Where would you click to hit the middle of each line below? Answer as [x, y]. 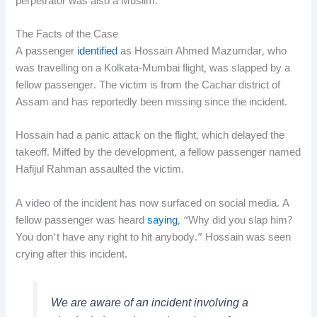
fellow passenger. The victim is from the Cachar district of [148, 86]
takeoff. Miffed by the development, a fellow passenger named [158, 154]
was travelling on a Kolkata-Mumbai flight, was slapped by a [153, 69]
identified [98, 52]
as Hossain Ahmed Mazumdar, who [202, 52]
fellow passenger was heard [82, 221]
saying [163, 221]
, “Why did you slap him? [236, 221]
